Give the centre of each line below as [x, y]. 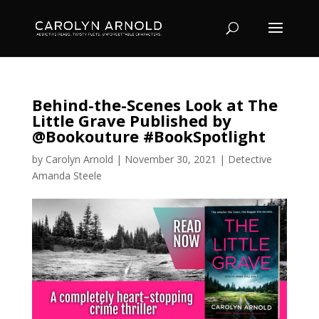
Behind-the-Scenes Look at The [155, 105]
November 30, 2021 [170, 159]
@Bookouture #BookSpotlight [148, 136]
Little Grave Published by [131, 120]
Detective [250, 159]
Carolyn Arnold [79, 159]
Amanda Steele [67, 176]
